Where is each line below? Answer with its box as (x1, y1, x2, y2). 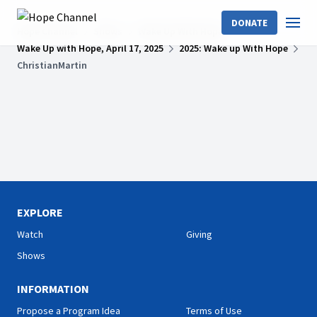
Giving (186, 228, 212, 241)
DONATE (231, 16, 267, 29)
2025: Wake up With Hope (179, 42, 288, 54)
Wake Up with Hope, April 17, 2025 (17, 42, 163, 54)
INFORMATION (17, 282, 89, 296)
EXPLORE (17, 205, 63, 219)
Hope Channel (17, 25, 78, 38)
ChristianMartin (17, 59, 87, 71)
